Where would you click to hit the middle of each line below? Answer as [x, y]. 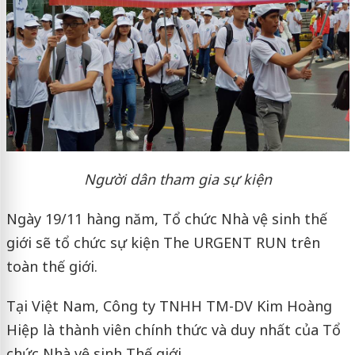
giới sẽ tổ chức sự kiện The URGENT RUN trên [163, 242]
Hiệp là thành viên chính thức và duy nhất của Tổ [173, 329]
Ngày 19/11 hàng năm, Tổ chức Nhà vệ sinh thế [166, 218]
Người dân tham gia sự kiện [177, 179]
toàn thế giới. [52, 266]
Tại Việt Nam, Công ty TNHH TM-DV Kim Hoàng [169, 305]
